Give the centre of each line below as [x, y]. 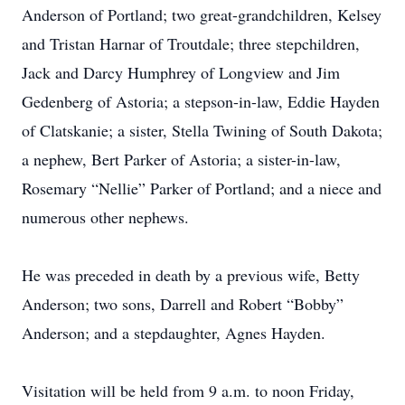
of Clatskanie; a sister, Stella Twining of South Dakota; [202, 130]
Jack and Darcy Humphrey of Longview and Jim [181, 72]
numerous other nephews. [105, 217]
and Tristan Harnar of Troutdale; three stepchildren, [191, 43]
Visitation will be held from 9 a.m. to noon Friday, [188, 391]
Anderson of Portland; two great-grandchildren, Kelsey [202, 14]
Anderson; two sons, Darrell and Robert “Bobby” [183, 304]
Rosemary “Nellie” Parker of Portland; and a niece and [202, 188]
